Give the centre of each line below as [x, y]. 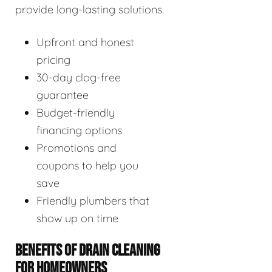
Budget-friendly [76, 112]
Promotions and [76, 148]
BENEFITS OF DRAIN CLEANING [88, 250]
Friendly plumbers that [93, 200]
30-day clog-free [79, 77]
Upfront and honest [85, 42]
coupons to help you [87, 165]
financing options [79, 130]
